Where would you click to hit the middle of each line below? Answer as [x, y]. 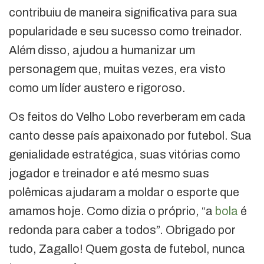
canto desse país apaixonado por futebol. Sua [130, 136]
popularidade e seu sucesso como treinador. [126, 32]
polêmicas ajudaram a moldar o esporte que [124, 192]
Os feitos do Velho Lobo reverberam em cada [127, 117]
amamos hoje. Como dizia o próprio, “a [112, 211]
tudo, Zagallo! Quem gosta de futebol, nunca [127, 249]
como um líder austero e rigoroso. [97, 88]
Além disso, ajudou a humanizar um [102, 50]
